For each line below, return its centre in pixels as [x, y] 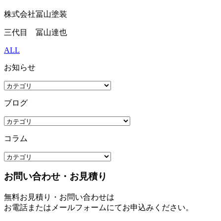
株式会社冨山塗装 [36, 14]
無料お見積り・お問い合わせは [59, 197]
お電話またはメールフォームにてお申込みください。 [99, 208]
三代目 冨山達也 [36, 32]
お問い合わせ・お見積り [55, 177]
